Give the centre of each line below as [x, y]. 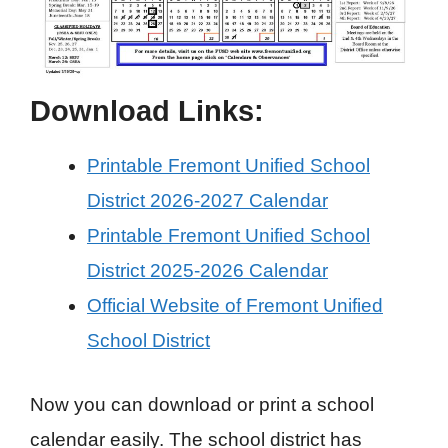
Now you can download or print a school [202, 404]
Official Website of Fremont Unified [235, 306]
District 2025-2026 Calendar [207, 271]
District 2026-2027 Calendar [207, 201]
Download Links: [147, 111]
